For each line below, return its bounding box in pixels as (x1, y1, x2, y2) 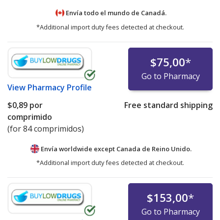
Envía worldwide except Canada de (39, 144, 152, 153)
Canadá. (141, 8, 166, 17)
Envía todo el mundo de (64, 8, 141, 17)
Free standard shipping (124, 99, 213, 110)
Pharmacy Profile (27, 82, 92, 93)
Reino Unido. (152, 144, 192, 153)
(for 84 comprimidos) (7, 123, 84, 134)
